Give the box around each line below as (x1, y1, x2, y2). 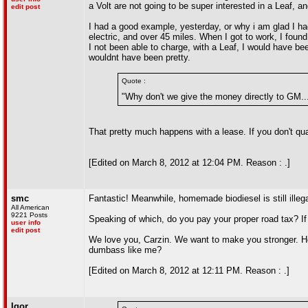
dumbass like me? (89, 245, 162, 255)
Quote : (122, 77, 146, 85)
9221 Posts (11, 211, 47, 219)
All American (11, 203, 49, 211)
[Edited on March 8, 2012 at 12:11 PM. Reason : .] (89, 265, 289, 276)
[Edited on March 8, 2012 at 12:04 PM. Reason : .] (89, 157, 290, 168)
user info (11, 219, 41, 226)
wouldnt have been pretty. (89, 52, 190, 63)
